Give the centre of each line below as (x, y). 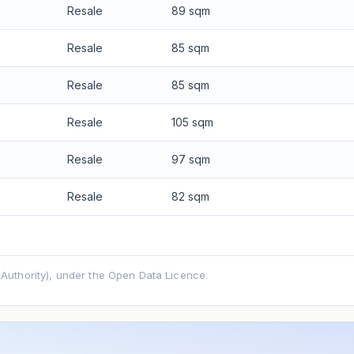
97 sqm (190, 159)
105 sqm (192, 122)
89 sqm (190, 10)
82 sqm (190, 196)
